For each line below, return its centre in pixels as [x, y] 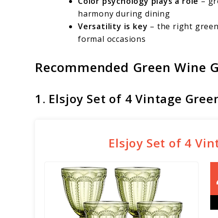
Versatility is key [113, 27]
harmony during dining [124, 14]
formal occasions [112, 39]
